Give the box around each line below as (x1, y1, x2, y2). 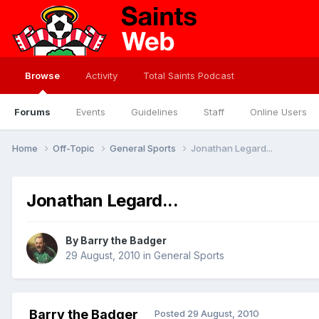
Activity (85, 70, 117, 81)
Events (76, 106, 105, 117)
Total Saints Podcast (143, 70, 234, 81)
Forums (14, 106, 51, 117)
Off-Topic (53, 142, 97, 154)
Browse (25, 70, 60, 81)
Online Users (250, 106, 307, 117)
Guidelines (131, 106, 178, 117)
